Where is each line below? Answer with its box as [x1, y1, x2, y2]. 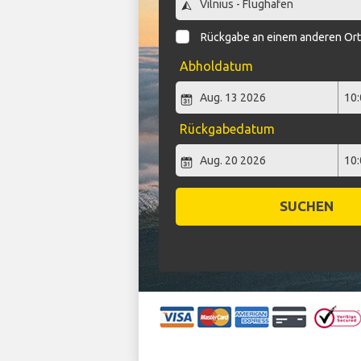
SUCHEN [279, 198, 334, 214]
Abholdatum [179, 59, 253, 74]
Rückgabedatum [179, 122, 275, 137]
